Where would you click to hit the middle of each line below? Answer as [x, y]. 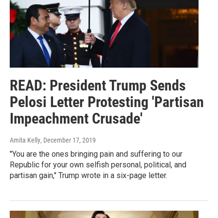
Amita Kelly [25, 140]
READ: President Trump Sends [98, 86]
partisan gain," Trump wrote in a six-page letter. [89, 176]
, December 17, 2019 [68, 140]
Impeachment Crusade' [76, 119]
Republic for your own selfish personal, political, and [98, 165]
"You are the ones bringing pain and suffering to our [96, 154]
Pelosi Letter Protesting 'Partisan [107, 102]
